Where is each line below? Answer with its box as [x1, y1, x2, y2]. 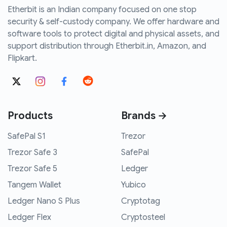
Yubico [121, 180, 146, 191]
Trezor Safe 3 [8, 147, 57, 158]
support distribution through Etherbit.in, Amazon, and [8, 41, 206, 52]
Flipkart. [8, 53, 37, 64]
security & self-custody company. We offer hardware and [8, 17, 219, 27]
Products [8, 109, 53, 123]
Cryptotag [121, 196, 160, 207]
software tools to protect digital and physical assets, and [8, 29, 219, 40]
